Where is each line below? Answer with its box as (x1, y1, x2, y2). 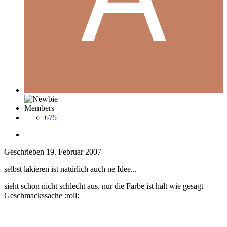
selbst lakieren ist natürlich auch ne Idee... (4, 164, 137, 173)
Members (24, 103, 54, 112)
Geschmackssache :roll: (4, 191, 79, 200)
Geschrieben (4, 147, 46, 156)
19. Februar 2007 (46, 147, 101, 156)
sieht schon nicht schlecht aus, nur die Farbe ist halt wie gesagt (4, 181, 203, 191)
